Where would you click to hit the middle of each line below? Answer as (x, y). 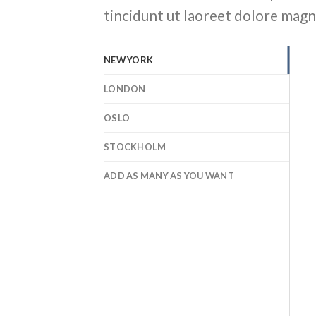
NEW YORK (129, 60)
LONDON (125, 89)
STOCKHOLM (135, 147)
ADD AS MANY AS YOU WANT (169, 176)
